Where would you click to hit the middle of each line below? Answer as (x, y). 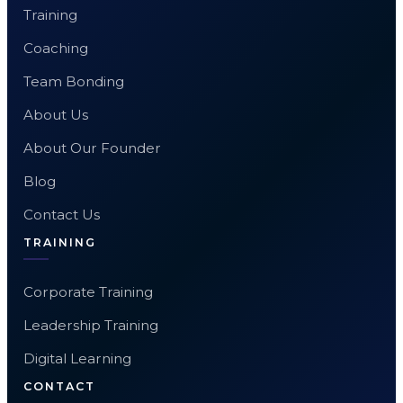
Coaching (55, 48)
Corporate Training (88, 291)
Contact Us (61, 214)
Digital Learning (77, 358)
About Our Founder (92, 148)
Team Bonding (73, 81)
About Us (55, 114)
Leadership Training (90, 325)
